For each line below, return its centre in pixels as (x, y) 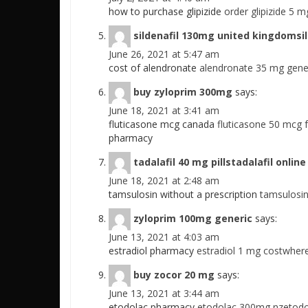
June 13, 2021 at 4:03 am (164, 237)
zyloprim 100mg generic (193, 218)
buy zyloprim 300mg (183, 91)
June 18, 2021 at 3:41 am (164, 110)
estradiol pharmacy (153, 251)
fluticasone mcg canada (163, 124)
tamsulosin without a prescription (184, 194)
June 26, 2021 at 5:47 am (164, 54)
